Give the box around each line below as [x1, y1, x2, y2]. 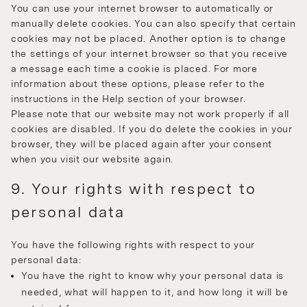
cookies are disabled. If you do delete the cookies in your [11, 123, 293, 135]
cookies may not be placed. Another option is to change [11, 33, 286, 45]
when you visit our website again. [11, 153, 174, 165]
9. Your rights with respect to [11, 180, 257, 198]
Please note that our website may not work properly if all [11, 108, 289, 120]
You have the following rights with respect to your [11, 239, 256, 251]
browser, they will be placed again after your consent [11, 138, 273, 150]
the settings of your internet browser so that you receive [11, 48, 288, 60]
